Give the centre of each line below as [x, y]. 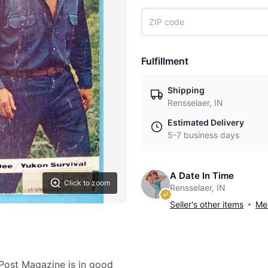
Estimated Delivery [206, 122]
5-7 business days [203, 135]
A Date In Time [202, 176]
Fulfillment [165, 61]
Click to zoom [87, 183]
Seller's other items [207, 204]
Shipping [186, 90]
